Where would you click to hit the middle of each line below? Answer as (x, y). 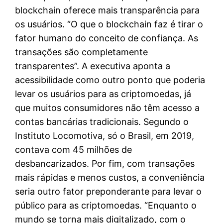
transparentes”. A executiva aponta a (93, 66)
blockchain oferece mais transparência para (108, 10)
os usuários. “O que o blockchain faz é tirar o (109, 24)
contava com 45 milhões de (74, 149)
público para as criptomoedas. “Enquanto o (106, 205)
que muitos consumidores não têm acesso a (108, 108)
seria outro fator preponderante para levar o (109, 191)
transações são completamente (82, 52)
